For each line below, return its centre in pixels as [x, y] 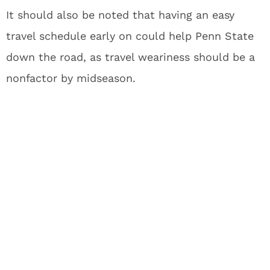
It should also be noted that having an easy [120, 15]
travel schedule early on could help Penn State [130, 36]
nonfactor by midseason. [71, 78]
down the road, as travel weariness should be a [130, 57]
